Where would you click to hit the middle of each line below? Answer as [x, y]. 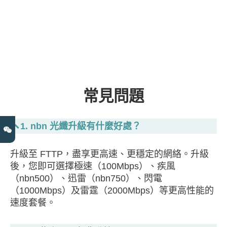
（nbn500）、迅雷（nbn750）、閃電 [86, 178]
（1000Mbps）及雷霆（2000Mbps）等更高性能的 [112, 190]
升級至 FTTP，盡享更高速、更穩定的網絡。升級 [109, 154]
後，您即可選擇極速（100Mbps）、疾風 [93, 166]
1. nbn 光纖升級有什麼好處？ [81, 126]
